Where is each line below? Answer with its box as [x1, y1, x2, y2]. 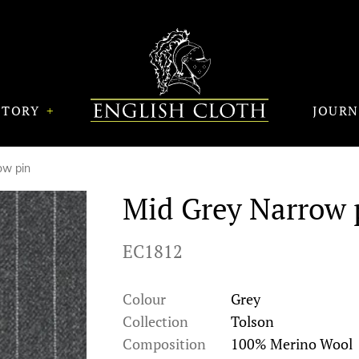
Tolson [231, 312, 274, 331]
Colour [123, 289, 166, 309]
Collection [123, 312, 188, 331]
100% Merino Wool [231, 334, 353, 353]
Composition [123, 334, 206, 353]
